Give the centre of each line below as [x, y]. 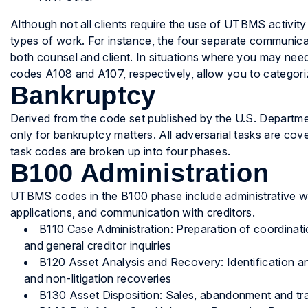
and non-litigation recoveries [98, 279]
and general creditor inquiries [98, 246]
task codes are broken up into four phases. [121, 152]
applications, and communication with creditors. [133, 213]
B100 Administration [140, 174]
